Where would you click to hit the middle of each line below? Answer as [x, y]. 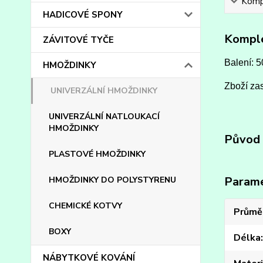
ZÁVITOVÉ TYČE [78, 40]
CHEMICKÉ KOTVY [85, 206]
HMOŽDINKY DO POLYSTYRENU [112, 180]
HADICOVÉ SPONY [83, 15]
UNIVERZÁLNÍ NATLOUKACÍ [104, 117]
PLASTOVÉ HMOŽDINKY [97, 154]
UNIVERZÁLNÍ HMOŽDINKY [104, 91]
